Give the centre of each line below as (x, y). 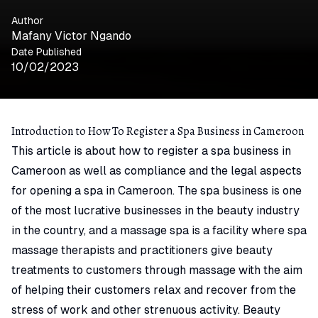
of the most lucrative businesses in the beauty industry (155, 211)
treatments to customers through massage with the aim (157, 270)
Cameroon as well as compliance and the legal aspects (157, 171)
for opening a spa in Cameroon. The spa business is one (157, 191)
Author (27, 21)
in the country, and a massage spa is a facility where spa (159, 231)
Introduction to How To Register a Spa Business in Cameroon (158, 132)
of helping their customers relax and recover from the (154, 290)
